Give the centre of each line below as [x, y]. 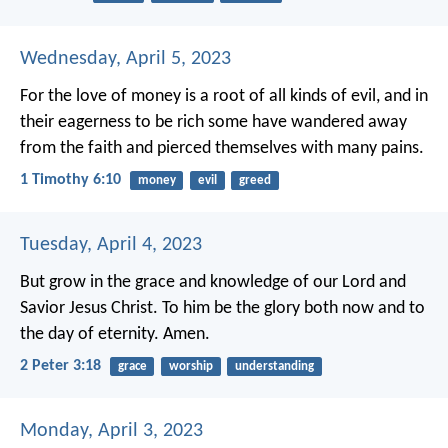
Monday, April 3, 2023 [111, 431]
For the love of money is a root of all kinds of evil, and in [224, 96]
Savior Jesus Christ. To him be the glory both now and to [222, 308]
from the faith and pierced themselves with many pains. [222, 148]
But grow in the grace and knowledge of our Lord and [213, 282]
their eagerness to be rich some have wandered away [213, 122]
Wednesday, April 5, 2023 [125, 58]
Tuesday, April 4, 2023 [111, 244]
